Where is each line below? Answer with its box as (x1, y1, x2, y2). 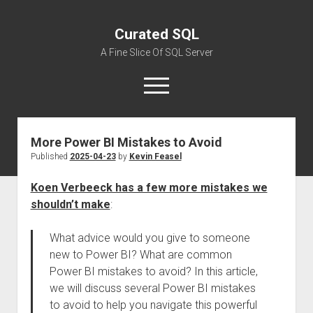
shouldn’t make (30, 198, 110, 211)
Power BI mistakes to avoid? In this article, (49, 265, 258, 278)
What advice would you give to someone (49, 231, 250, 245)
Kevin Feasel (129, 152, 182, 161)
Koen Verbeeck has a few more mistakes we (30, 181, 268, 194)
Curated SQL (114, 26, 199, 43)
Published (30, 152, 70, 161)
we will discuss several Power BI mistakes (49, 282, 256, 295)
